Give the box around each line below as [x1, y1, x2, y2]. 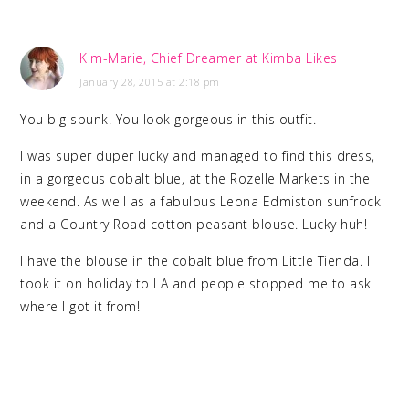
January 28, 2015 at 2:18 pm [79, 75, 220, 89]
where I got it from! [20, 298, 141, 316]
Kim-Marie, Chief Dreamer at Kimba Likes [79, 49, 338, 68]
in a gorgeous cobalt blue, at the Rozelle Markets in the [20, 170, 371, 188]
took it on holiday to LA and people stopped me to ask [20, 275, 372, 293]
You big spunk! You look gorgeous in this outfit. [20, 110, 317, 129]
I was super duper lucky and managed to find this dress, [20, 147, 375, 165]
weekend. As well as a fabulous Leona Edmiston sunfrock [20, 193, 382, 211]
